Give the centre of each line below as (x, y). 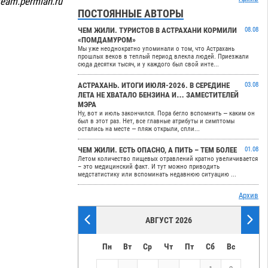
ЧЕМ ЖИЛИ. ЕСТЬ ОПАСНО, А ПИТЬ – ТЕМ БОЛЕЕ (158, 150)
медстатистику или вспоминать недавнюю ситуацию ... (157, 175)
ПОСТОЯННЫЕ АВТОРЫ (131, 14)
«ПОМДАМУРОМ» (107, 40)
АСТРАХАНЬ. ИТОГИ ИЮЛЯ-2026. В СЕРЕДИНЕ (154, 86)
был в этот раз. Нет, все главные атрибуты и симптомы (156, 121)
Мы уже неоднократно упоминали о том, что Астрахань (156, 49)
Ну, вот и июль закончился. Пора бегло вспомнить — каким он (167, 114)
